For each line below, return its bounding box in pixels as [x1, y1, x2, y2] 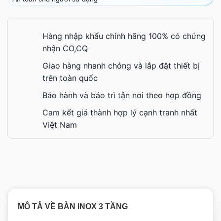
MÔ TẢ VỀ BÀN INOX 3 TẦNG [18, 202, 128, 211]
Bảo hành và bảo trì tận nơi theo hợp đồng [42, 90, 201, 101]
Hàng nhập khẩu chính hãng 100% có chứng [42, 31, 206, 41]
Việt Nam [42, 120, 77, 130]
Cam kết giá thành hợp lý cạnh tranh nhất [42, 108, 197, 118]
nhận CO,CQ [42, 43, 88, 54]
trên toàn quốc [42, 73, 98, 83]
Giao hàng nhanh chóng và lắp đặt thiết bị [42, 61, 200, 71]
